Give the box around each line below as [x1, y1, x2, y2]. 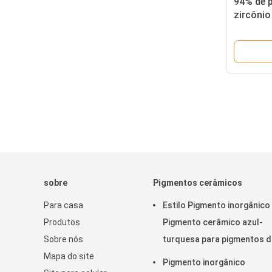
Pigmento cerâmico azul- [163, 217, 263, 227]
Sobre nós [44, 234, 83, 244]
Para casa [44, 200, 83, 210]
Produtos [44, 217, 80, 227]
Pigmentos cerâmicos [153, 178, 242, 188]
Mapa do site [44, 251, 94, 261]
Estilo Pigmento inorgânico [163, 200, 270, 210]
